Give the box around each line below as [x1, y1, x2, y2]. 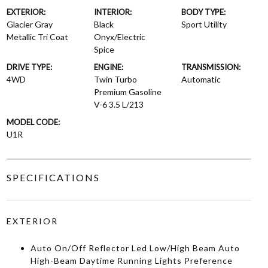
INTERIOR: [93, 7, 132, 17]
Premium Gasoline [93, 87, 162, 97]
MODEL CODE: [6, 117, 60, 127]
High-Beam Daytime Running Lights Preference [30, 255, 233, 266]
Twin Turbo [93, 74, 137, 84]
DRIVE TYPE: [6, 62, 52, 72]
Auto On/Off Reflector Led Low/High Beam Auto [30, 243, 240, 253]
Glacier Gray [6, 19, 53, 29]
